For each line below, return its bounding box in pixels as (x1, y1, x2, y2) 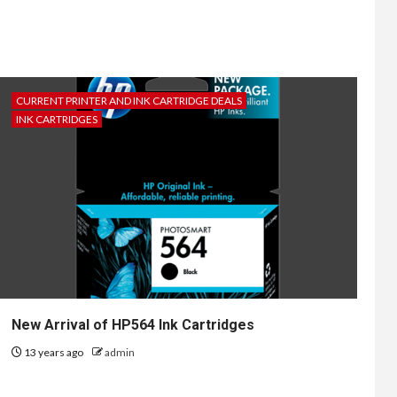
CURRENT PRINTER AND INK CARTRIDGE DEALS (16, 94, 243, 108)
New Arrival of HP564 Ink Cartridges (12, 316, 255, 334)
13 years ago (22, 346, 86, 360)
